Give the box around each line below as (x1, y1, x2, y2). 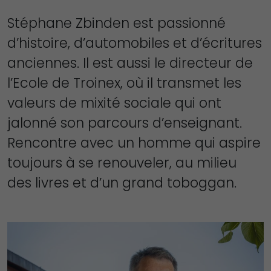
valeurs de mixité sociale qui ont (7, 93, 221, 113)
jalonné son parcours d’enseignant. (7, 113, 242, 133)
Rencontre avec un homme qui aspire (7, 133, 261, 153)
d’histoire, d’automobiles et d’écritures (7, 33, 262, 53)
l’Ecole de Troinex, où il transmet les (7, 73, 241, 93)
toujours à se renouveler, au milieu (7, 153, 237, 173)
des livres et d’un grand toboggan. (7, 173, 237, 193)
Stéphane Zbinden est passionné (7, 13, 226, 33)
